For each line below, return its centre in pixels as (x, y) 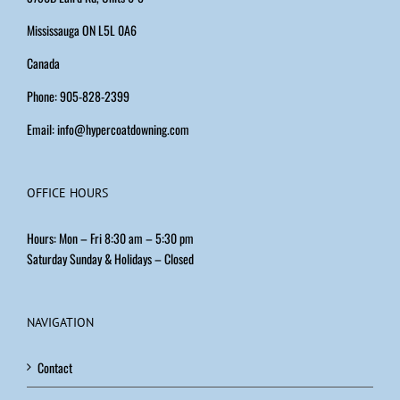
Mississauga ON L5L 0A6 (82, 29)
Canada (43, 62)
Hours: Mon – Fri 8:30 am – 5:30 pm (110, 237)
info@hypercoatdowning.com (123, 129)
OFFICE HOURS (67, 192)
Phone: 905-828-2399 (78, 96)
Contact (55, 367)
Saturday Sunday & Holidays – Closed (110, 258)
